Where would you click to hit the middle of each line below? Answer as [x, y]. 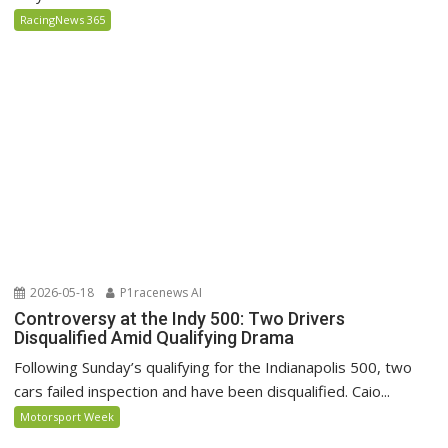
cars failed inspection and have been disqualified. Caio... [202, 390]
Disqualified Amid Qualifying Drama [154, 337]
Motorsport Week [67, 416]
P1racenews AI [160, 292]
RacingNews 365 [63, 20]
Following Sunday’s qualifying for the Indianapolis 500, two [213, 366]
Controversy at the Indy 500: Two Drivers [180, 318]
